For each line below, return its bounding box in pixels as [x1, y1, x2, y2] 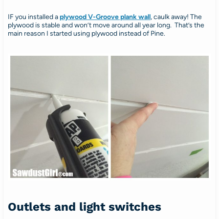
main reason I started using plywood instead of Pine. [7, 29, 165, 38]
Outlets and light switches [7, 199, 161, 214]
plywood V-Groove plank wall [59, 12, 151, 21]
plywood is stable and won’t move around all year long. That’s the [7, 21, 204, 29]
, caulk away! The [150, 12, 202, 21]
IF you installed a [7, 12, 60, 21]
